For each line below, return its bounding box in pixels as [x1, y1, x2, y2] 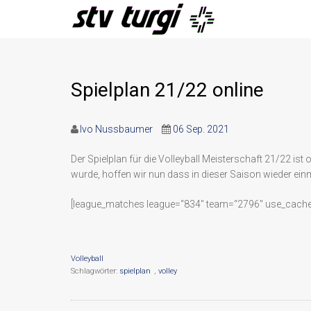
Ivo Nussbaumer [80, 124, 153, 135]
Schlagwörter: [71, 267, 119, 276]
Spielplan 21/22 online [71, 78, 264, 101]
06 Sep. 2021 [173, 124, 229, 135]
